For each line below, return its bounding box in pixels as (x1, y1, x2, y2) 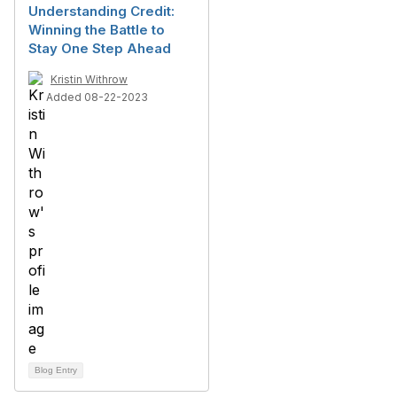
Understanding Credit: (28, 3, 175, 19)
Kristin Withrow (51, 73, 128, 86)
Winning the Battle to (28, 21, 165, 38)
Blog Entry (35, 365, 77, 375)
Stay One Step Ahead (28, 40, 171, 57)
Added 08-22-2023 (46, 90, 148, 104)
